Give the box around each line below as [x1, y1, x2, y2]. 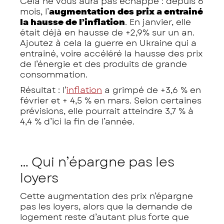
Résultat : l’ [20, 83, 66, 96]
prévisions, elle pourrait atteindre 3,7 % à [20, 104, 193, 117]
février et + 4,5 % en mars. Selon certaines [20, 94, 201, 106]
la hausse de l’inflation [20, 15, 125, 28]
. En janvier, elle [125, 15, 191, 28]
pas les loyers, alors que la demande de [20, 200, 192, 212]
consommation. [20, 68, 87, 80]
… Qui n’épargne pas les [20, 152, 174, 171]
